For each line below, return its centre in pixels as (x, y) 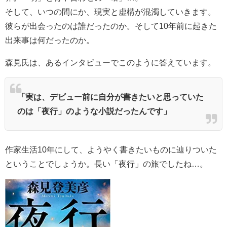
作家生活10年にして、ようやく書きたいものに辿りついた (111, 149)
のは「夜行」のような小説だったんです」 (94, 111)
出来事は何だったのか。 (50, 40)
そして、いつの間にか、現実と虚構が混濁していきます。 (110, 11)
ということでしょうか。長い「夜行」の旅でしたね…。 (106, 163)
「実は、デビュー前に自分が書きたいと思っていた (110, 97)
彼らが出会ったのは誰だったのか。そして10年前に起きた (111, 26)
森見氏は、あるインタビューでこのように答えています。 (110, 62)
